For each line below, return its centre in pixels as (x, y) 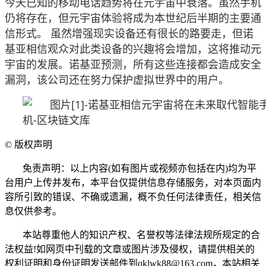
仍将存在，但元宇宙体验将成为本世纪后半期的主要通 (133, 18)
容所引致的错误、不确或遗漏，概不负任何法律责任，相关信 (133, 197)
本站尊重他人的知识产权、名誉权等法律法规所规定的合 (141, 235)
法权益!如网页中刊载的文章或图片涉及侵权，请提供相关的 (130, 249)
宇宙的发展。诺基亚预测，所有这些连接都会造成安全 (133, 64)
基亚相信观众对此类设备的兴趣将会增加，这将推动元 (133, 48)
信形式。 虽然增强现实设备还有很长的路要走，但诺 (129, 33)
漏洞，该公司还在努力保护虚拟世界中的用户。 (117, 79)
